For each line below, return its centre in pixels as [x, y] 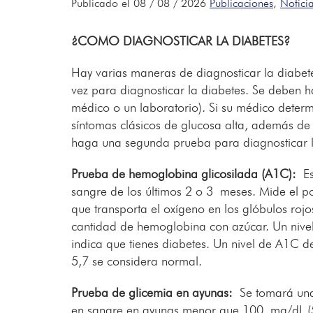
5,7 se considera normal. [137, 261]
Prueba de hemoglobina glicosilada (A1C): [184, 173]
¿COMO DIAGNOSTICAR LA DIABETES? [181, 41]
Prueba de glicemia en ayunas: [152, 292]
